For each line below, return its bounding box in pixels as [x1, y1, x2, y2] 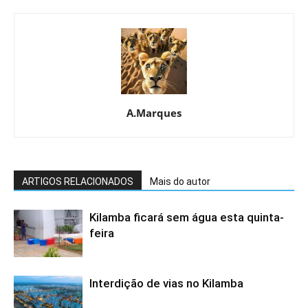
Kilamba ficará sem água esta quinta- [89, 210, 284, 224]
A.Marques [126, 106, 181, 120]
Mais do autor [150, 176, 210, 187]
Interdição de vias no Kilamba [89, 276, 243, 290]
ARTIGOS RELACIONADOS [22, 176, 133, 187]
